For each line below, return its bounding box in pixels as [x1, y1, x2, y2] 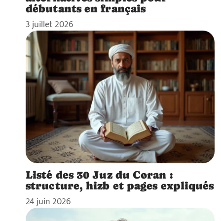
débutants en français [26, 2, 146, 15]
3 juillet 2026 [26, 17, 73, 32]
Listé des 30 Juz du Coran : [26, 168, 173, 181]
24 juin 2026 [26, 194, 71, 209]
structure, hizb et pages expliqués [26, 179, 214, 192]
